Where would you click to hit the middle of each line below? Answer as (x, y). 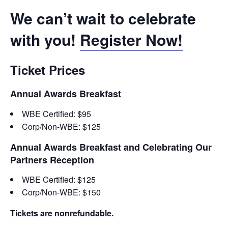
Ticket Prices (48, 70)
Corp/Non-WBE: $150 (61, 192)
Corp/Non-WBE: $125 (61, 126)
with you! (45, 39)
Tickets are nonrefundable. (62, 213)
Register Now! (131, 39)
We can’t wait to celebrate (103, 18)
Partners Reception (52, 160)
